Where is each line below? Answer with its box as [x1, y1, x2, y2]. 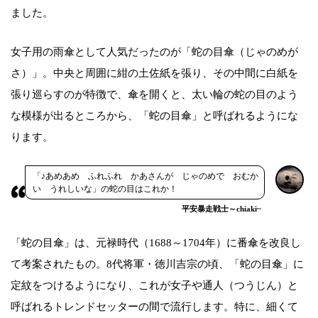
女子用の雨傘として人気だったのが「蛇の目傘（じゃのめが [11, 46, 298, 58]
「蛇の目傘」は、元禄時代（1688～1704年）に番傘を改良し [11, 237, 301, 249]
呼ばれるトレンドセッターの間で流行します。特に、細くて [11, 301, 298, 313]
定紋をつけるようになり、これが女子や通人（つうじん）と [11, 280, 298, 292]
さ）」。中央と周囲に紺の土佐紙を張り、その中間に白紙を [11, 67, 298, 79]
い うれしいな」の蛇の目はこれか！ [33, 184, 177, 194]
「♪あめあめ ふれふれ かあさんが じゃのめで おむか [33, 171, 258, 182]
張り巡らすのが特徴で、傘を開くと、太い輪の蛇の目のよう [11, 89, 298, 101]
